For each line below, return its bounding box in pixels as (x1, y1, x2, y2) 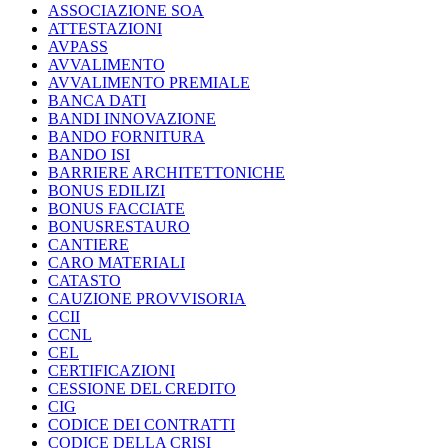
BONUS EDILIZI (48, 182, 165, 200)
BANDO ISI (48, 146, 130, 164)
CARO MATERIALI (48, 254, 185, 272)
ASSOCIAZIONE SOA (48, 2, 204, 20)
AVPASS (48, 38, 108, 56)
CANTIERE (48, 236, 129, 254)
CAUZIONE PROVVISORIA (48, 290, 246, 308)
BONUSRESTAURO (48, 218, 190, 236)
